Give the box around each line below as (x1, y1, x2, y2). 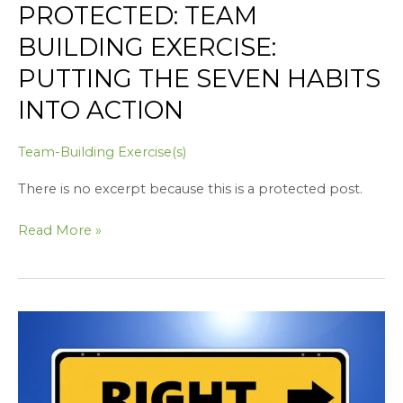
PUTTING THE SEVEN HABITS (18, 64, 381, 94)
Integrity (17, 355, 73, 372)
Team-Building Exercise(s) (18, 144, 186, 161)
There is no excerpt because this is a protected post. (18, 180, 363, 197)
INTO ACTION (18, 95, 184, 126)
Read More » (18, 221, 102, 238)
